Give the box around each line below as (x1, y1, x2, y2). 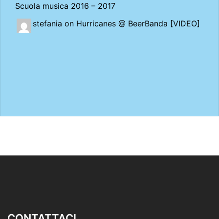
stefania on (33, 19, 76, 28)
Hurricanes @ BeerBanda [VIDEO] (76, 19, 200, 28)
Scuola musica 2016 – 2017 (15, 1, 115, 11)
